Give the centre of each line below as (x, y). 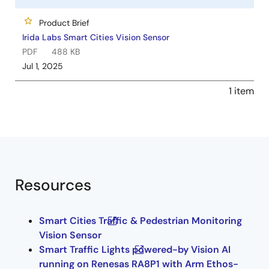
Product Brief (64, 23)
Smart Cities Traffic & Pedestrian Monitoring (141, 220)
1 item (241, 91)
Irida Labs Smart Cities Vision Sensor (96, 37)
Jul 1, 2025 (43, 66)
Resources (53, 185)
